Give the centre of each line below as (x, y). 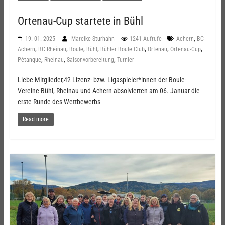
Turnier (125, 60)
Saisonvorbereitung (90, 60)
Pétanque (29, 60)
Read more (35, 119)
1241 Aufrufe (145, 39)
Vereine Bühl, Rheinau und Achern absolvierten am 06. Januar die (108, 91)
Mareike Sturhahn (93, 39)
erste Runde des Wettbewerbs (59, 102)
